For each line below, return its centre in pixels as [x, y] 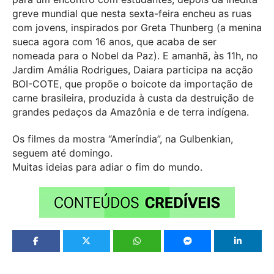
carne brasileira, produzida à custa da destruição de [133, 98]
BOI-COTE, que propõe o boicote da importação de [132, 84]
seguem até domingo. [62, 153]
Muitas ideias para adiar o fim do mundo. [107, 167]
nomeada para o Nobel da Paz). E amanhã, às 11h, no [135, 56]
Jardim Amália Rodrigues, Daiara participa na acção [133, 70]
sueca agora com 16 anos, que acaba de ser [114, 42]
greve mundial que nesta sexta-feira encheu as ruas [132, 14]
